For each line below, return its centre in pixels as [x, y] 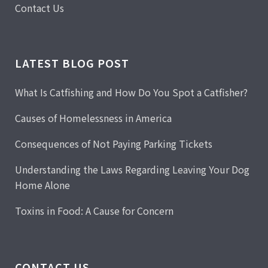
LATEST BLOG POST [72, 63]
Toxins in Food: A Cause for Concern [94, 211]
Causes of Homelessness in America [93, 118]
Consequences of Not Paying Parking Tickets [114, 144]
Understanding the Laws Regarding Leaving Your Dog [132, 170]
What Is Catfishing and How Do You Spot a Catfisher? [131, 92]
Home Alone [42, 185]
